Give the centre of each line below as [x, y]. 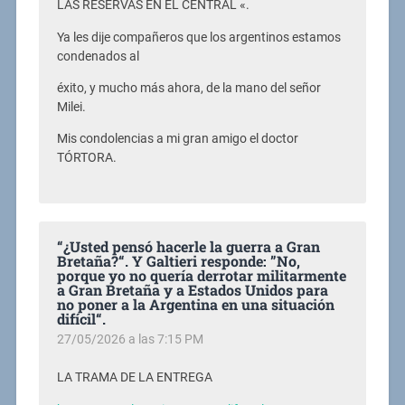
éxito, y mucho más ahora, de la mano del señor [188, 88]
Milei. [71, 107]
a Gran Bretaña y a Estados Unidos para [192, 290]
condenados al [98, 56]
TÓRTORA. [86, 158]
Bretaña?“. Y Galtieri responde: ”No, [178, 261]
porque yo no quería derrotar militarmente [201, 276]
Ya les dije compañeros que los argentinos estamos [198, 37]
